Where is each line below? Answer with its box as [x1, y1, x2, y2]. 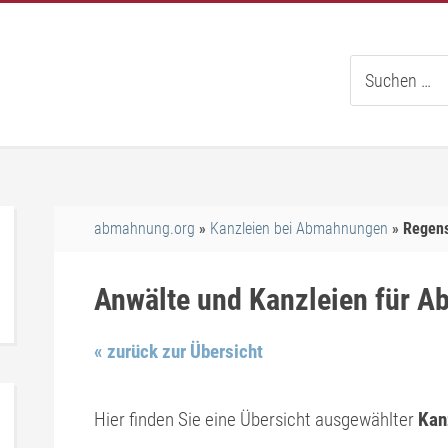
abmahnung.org [94, 219, 195, 238]
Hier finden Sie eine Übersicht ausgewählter [94, 408, 418, 431]
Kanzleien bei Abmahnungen [210, 219, 388, 238]
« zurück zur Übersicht [94, 340, 263, 363]
